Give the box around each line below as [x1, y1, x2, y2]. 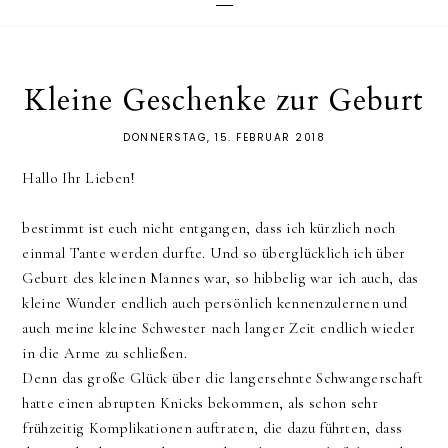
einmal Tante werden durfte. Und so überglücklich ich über [22, 244, 406, 263]
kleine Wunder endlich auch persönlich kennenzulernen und [22, 294, 408, 313]
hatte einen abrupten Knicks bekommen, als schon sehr [22, 394, 379, 413]
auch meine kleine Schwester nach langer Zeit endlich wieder [22, 319, 416, 338]
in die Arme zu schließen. [22, 344, 192, 363]
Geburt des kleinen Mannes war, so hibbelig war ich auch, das [22, 269, 419, 288]
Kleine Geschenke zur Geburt [24, 80, 424, 122]
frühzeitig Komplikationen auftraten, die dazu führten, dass [22, 419, 403, 438]
